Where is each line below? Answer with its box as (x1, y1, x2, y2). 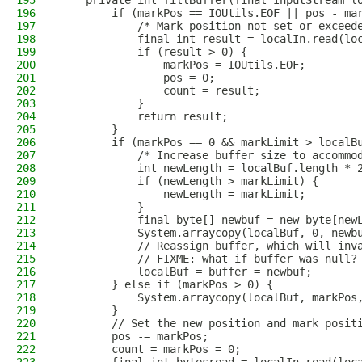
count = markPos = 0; (60, 343, 241, 356)
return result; (60, 110, 228, 123)
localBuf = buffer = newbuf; (60, 265, 312, 278)
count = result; (60, 84, 260, 97)
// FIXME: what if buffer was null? (60, 252, 357, 265)
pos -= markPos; (60, 330, 208, 343)
